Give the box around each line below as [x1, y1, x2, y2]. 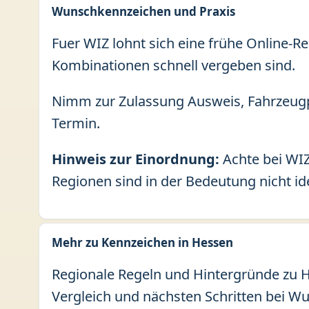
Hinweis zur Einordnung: [52, 150, 219, 168]
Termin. [52, 114, 100, 132]
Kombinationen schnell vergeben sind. [52, 56, 295, 74]
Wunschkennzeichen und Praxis [52, 3, 235, 19]
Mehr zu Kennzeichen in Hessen [52, 235, 233, 250]
